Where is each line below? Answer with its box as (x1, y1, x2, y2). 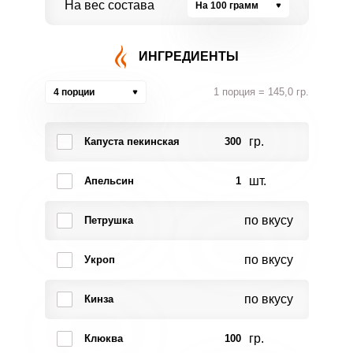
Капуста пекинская (84, 136, 180, 147)
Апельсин (84, 175, 134, 187)
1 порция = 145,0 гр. (213, 86, 309, 98)
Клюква (84, 333, 123, 344)
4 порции (53, 87, 95, 98)
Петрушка (84, 214, 133, 226)
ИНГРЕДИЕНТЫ (138, 50, 239, 63)
